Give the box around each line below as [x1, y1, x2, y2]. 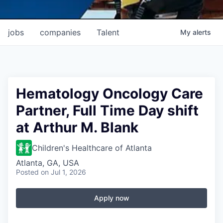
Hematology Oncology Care [16, 85, 203, 102]
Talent [97, 27, 119, 37]
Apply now [94, 193, 129, 202]
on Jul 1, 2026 [41, 167, 86, 176]
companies [40, 27, 81, 37]
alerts [193, 27, 211, 36]
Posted [16, 167, 39, 176]
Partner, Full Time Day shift [16, 102, 199, 119]
